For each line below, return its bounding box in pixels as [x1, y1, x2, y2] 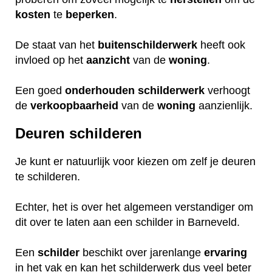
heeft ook [197, 38, 245, 51]
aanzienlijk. [195, 99, 253, 112]
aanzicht [86, 53, 130, 66]
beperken [66, 8, 114, 21]
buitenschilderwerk [98, 38, 197, 51]
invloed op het [15, 53, 86, 66]
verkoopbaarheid [30, 99, 118, 112]
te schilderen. [15, 171, 80, 183]
